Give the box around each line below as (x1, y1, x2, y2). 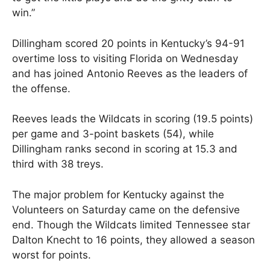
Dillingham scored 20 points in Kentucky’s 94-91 (12, 37, 245, 49)
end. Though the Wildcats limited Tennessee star (12, 218, 250, 231)
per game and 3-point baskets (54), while (12, 128, 214, 140)
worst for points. (12, 248, 91, 261)
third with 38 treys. (12, 158, 104, 171)
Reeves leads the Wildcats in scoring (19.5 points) (12, 113, 253, 125)
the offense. (12, 82, 71, 95)
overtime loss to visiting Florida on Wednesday (12, 52, 238, 64)
